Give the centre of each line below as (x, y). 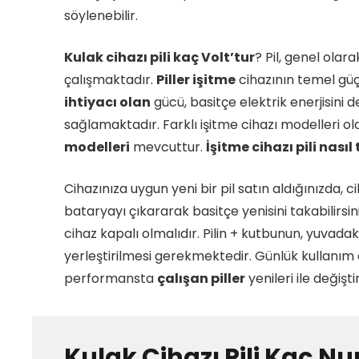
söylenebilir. (101, 16)
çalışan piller (201, 278)
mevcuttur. (168, 147)
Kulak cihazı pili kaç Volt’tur (159, 57)
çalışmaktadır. (110, 80)
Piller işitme (196, 80)
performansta (111, 278)
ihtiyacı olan (107, 102)
